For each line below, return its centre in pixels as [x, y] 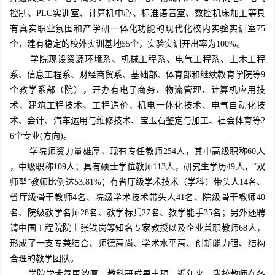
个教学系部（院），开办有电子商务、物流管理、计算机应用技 [137, 90]
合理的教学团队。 [44, 259]
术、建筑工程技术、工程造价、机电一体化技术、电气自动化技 [137, 106]
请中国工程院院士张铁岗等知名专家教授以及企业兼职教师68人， [137, 228]
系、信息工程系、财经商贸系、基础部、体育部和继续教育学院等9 [137, 75]
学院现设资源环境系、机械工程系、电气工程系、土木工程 [148, 60]
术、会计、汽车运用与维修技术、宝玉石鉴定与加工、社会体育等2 [137, 121]
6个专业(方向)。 [41, 136]
